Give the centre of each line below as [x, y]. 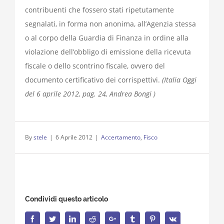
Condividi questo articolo [66, 199]
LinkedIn [88, 219]
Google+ [128, 219]
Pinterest [168, 219]
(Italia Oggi [179, 80]
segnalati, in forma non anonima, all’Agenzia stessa [110, 24]
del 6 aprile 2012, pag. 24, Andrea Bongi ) [90, 94]
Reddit [105, 219]
